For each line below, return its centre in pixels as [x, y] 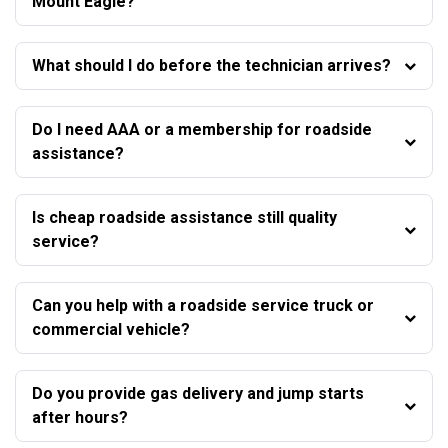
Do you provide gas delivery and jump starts [198, 393]
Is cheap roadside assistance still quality [184, 217]
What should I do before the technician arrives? [211, 65]
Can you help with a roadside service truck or [203, 305]
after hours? [80, 417]
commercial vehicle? [111, 329]
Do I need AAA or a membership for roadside [202, 129]
